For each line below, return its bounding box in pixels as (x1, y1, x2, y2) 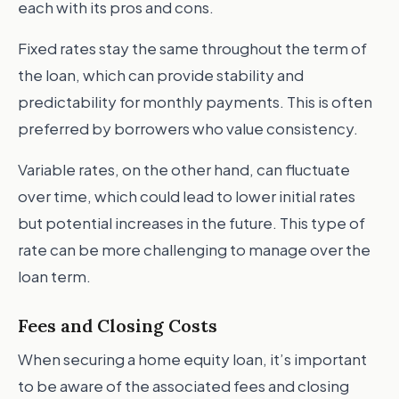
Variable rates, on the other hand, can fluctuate (18, 159, 350, 179)
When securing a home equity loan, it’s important (18, 349, 367, 369)
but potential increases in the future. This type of (18, 213, 365, 232)
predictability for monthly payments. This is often (18, 92, 372, 111)
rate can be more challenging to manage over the (18, 240, 370, 259)
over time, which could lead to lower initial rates (18, 186, 355, 206)
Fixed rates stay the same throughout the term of (18, 38, 367, 58)
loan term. (18, 266, 91, 286)
